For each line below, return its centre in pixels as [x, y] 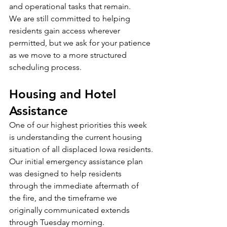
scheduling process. [45, 67]
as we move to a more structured [69, 55]
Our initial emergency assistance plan [77, 161]
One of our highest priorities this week [79, 125]
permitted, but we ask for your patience [81, 43]
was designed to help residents [66, 174]
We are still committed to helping [71, 18]
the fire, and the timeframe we [64, 198]
